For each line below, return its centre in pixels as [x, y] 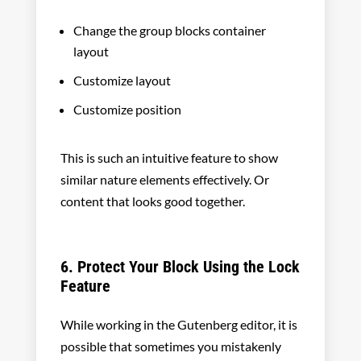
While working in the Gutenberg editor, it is [178, 324]
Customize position [127, 110]
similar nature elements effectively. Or [164, 179]
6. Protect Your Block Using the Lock [180, 266]
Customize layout [122, 81]
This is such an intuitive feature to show [169, 157]
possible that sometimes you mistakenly [170, 346]
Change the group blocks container [169, 31]
